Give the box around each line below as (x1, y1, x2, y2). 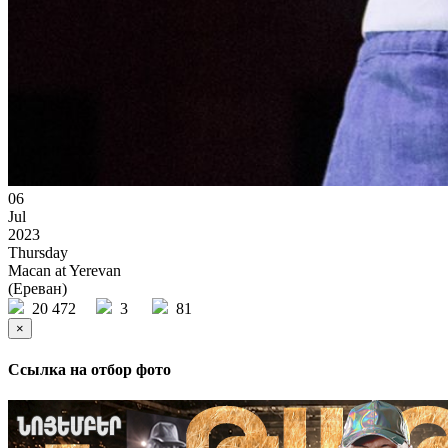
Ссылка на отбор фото (8, 360, 171, 378)
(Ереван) (8, 280, 67, 298)
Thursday (8, 244, 68, 262)
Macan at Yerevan (8, 262, 121, 280)
